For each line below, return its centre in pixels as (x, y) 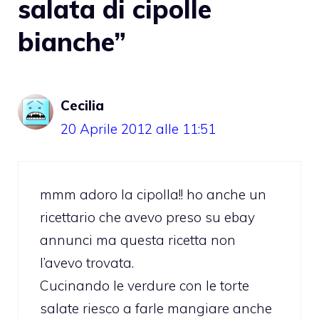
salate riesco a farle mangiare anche (156, 309)
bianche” (72, 41)
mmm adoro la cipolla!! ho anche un (153, 195)
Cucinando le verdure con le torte (145, 286)
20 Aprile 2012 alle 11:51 (138, 129)
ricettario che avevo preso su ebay (147, 218)
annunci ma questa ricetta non (138, 240)
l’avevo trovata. (87, 263)
